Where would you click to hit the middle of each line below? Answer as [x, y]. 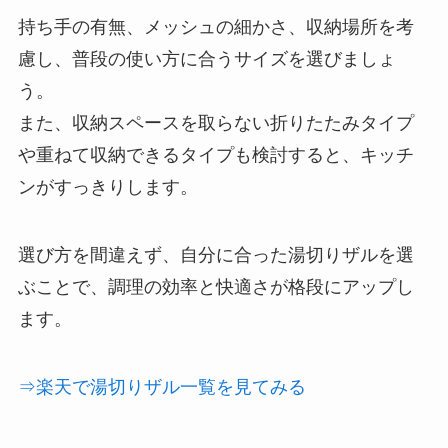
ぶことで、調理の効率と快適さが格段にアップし [215, 287]
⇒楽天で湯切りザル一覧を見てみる [161, 387]
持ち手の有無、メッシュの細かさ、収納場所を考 [215, 27]
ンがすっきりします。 [107, 187]
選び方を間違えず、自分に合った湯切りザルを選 [215, 255]
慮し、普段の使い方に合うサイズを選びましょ [206, 59]
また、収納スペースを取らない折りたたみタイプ [215, 123]
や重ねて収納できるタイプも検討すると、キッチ [215, 155]
